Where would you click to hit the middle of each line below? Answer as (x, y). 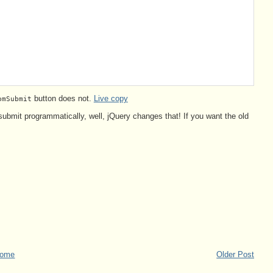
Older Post (236, 255)
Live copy (111, 98)
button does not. (62, 98)
